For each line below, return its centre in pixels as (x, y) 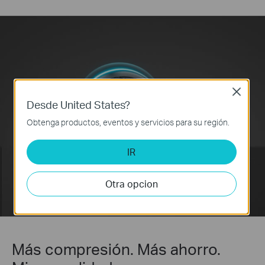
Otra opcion (131, 183)
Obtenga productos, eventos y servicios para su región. (128, 122)
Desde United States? (79, 104)
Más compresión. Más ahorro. (116, 248)
